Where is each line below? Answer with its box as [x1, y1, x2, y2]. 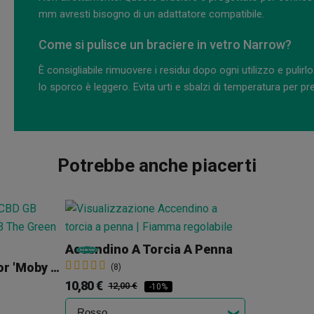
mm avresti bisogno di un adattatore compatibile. [39, 8, 264, 21]
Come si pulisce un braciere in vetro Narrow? [39, 37, 292, 53]
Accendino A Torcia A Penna [64, 242, 233, 257]
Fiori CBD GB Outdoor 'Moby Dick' [50, 260, 60, 275]
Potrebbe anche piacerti [57, 155, 257, 177]
